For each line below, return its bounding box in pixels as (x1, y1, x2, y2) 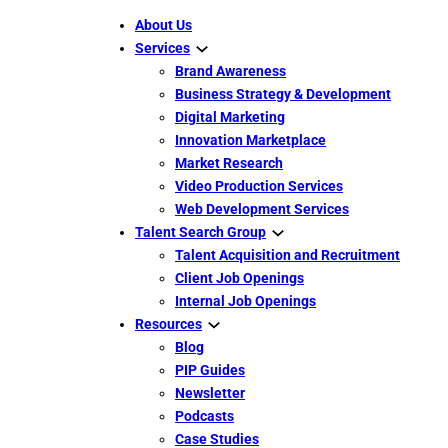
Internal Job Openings (175, 293, 316, 309)
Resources (135, 316, 202, 332)
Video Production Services (175, 178, 343, 194)
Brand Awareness (175, 63, 286, 79)
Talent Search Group (135, 224, 266, 240)
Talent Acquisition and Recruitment (175, 247, 400, 263)
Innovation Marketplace (175, 132, 326, 148)
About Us (135, 17, 192, 33)
